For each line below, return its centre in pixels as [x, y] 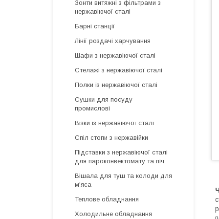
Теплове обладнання [107, 199]
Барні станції [95, 26]
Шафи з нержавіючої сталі [115, 55]
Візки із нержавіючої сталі [114, 123]
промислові [92, 108]
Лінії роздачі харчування [113, 41]
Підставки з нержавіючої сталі [121, 152]
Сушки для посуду [104, 99]
